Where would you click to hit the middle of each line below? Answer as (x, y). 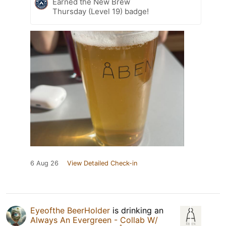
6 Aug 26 (44, 163)
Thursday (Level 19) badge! (101, 11)
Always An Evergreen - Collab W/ (94, 220)
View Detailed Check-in (102, 163)
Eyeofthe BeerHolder (70, 210)
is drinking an (137, 210)
